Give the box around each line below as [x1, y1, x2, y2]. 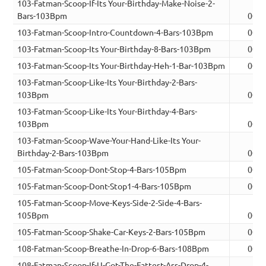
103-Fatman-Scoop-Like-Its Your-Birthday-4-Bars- [17, 106, 198, 117]
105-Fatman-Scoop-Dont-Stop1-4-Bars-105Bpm [17, 180, 192, 192]
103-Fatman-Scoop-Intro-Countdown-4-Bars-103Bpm [17, 27, 214, 38]
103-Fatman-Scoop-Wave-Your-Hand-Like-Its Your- [17, 135, 201, 146]
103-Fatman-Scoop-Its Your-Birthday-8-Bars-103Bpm [17, 43, 211, 55]
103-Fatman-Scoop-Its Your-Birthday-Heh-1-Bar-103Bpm [17, 60, 226, 71]
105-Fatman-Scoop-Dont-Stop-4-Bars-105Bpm [17, 164, 187, 175]
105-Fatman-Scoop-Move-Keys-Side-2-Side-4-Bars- [17, 197, 202, 208]
